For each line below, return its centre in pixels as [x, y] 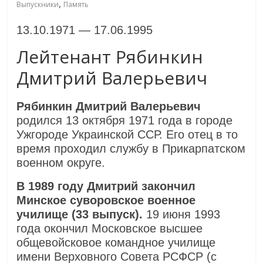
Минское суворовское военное [106, 200]
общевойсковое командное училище [116, 243]
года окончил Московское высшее [110, 229]
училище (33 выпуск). [80, 215]
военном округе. [61, 163]
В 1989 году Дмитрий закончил [106, 186]
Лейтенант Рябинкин [110, 57]
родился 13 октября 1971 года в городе [125, 121]
